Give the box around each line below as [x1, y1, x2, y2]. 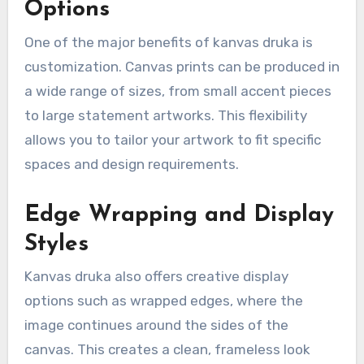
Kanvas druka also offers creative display [24, 268, 288, 285]
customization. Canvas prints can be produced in [24, 58, 340, 75]
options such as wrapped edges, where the [24, 292, 303, 310]
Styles [24, 232, 89, 256]
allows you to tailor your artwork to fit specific [24, 131, 321, 148]
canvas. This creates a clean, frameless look [24, 341, 310, 358]
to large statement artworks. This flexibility [24, 106, 307, 123]
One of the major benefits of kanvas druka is [24, 33, 313, 50]
